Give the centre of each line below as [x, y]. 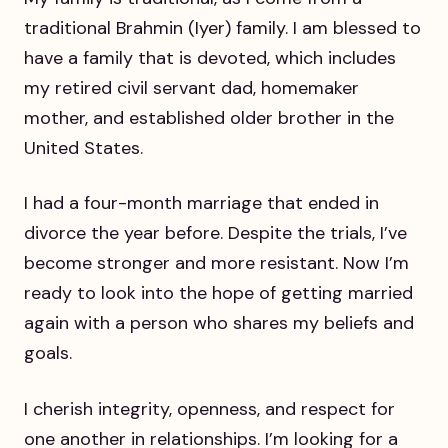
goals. [48, 353]
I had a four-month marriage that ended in [201, 203]
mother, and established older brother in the [209, 118]
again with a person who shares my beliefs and [219, 323]
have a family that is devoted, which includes [210, 58]
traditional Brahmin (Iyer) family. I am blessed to [222, 28]
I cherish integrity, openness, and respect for [209, 408]
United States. [83, 148]
